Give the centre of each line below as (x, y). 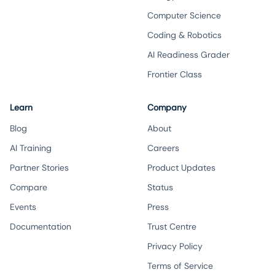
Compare (29, 187)
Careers (163, 148)
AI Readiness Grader (188, 55)
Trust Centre (172, 227)
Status (160, 187)
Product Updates (181, 168)
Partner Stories (39, 168)
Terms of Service (180, 266)
